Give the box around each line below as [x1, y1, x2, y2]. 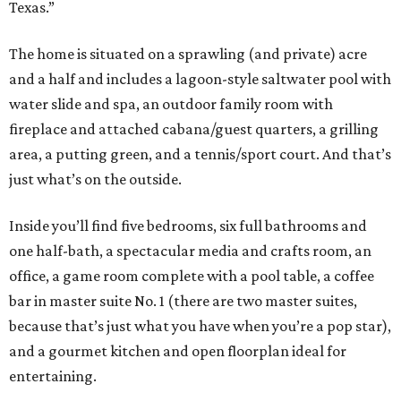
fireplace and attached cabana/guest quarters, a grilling [9, 120, 379, 139]
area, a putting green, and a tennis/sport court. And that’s [9, 145, 391, 164]
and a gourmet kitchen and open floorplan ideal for [9, 342, 346, 361]
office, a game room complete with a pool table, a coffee [9, 267, 374, 286]
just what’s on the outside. [9, 170, 182, 189]
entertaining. [9, 367, 97, 386]
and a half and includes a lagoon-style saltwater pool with [9, 70, 391, 89]
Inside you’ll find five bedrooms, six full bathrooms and [9, 217, 367, 235]
